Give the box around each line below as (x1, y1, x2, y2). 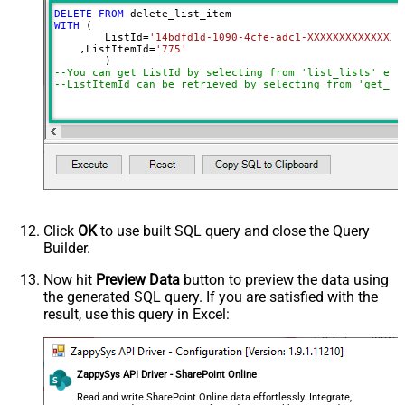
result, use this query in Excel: (43, 305, 230, 323)
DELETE (53, 7, 92, 20)
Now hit (43, 270, 96, 288)
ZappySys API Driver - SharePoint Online (77, 368, 258, 381)
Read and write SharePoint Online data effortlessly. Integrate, (77, 391, 353, 403)
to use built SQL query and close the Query (97, 221, 370, 240)
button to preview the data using (180, 270, 389, 288)
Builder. (43, 239, 90, 257)
